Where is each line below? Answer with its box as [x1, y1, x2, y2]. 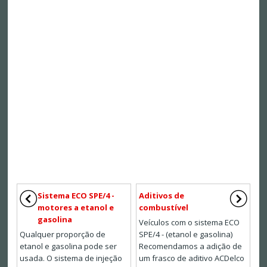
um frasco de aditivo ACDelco [139, 253, 244, 264]
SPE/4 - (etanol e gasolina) [139, 229, 232, 240]
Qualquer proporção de [19, 229, 105, 240]
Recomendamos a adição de [139, 241, 242, 252]
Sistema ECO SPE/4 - [37, 190, 114, 201]
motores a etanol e [37, 202, 114, 213]
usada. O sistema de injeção [19, 253, 122, 264]
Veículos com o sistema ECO [139, 217, 240, 228]
